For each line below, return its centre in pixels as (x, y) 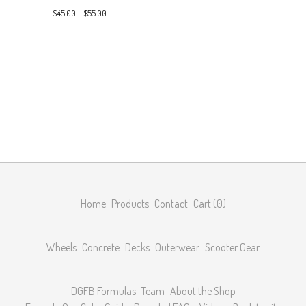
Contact (171, 204)
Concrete (101, 247)
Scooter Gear (232, 247)
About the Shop (203, 291)
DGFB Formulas (103, 291)
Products (130, 204)
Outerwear (177, 247)
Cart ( (205, 204)
